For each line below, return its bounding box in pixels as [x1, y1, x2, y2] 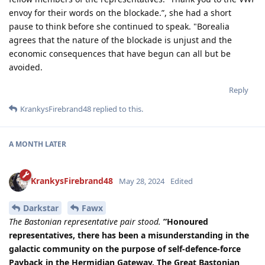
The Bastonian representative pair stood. [9, 216, 161, 228]
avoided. [9, 61, 43, 73]
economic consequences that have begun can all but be [9, 47, 231, 59]
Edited [170, 176, 193, 187]
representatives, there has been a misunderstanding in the [9, 230, 249, 241]
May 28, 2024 [119, 176, 164, 187]
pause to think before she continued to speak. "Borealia [9, 20, 230, 32]
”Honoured [163, 216, 208, 228]
